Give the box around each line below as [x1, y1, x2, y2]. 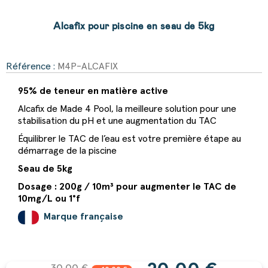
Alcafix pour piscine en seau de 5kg [53, 22, 215, 31]
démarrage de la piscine [18, 146, 117, 156]
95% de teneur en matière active [18, 86, 168, 96]
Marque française [44, 212, 123, 221]
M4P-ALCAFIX [57, 62, 118, 71]
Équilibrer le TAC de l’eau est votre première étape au [18, 134, 241, 144]
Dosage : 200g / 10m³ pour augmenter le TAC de [18, 182, 236, 191]
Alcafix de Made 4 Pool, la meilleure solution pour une [18, 104, 236, 114]
